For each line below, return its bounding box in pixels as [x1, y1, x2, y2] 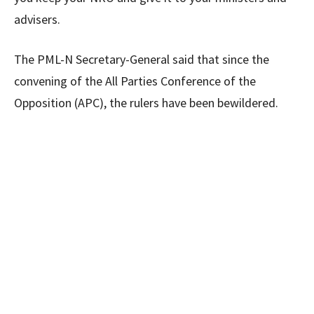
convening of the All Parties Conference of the [14, 73, 256, 89]
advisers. [14, 11, 60, 27]
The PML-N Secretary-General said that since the [14, 51, 269, 67]
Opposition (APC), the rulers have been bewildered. [14, 95, 278, 111]
